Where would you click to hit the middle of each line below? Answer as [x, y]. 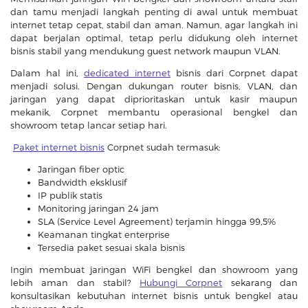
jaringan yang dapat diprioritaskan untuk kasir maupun [154, 99]
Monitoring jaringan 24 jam [98, 209]
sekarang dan [260, 283]
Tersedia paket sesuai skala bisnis [111, 248]
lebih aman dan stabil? [75, 283]
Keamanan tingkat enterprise [104, 235]
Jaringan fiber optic [81, 169]
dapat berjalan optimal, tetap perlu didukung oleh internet [154, 38]
